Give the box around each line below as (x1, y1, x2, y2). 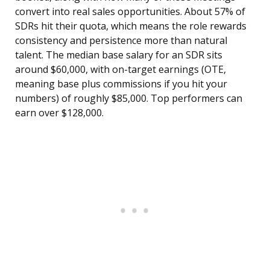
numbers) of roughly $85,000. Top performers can (15, 92, 242, 105)
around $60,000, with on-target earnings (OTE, (15, 63, 226, 77)
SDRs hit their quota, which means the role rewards (15, 19, 246, 33)
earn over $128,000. (15, 106, 104, 120)
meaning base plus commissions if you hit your (15, 77, 227, 91)
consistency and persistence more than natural (15, 34, 227, 48)
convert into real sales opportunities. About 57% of (15, 5, 245, 19)
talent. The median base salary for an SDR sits (15, 48, 222, 62)
